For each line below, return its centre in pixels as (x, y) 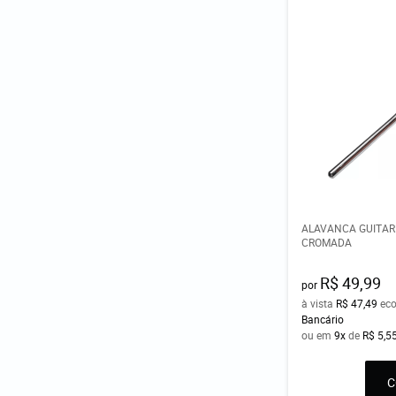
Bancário (323, 320)
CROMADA (327, 243)
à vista (319, 304)
